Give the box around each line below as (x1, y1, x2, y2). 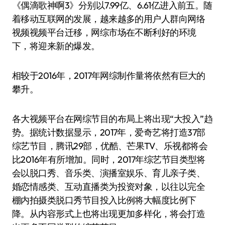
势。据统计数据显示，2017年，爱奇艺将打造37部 (12, 127, 205, 138)
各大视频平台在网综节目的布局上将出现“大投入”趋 (12, 113, 213, 125)
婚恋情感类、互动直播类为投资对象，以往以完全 (12, 181, 205, 192)
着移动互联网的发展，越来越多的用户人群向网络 (12, 13, 205, 25)
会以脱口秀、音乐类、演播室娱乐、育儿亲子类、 (12, 167, 205, 179)
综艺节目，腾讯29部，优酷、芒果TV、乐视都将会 (12, 140, 208, 152)
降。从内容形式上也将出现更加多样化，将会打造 (12, 208, 205, 219)
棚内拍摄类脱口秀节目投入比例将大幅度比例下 (12, 194, 196, 206)
